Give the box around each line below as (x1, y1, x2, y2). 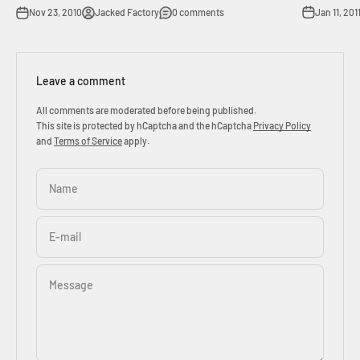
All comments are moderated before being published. (36, 104, 256, 117)
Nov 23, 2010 (29, 6, 82, 18)
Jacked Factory (95, 6, 159, 18)
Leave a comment (36, 74, 125, 88)
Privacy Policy (253, 120, 311, 132)
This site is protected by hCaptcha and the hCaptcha (36, 120, 253, 132)
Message (49, 278, 93, 292)
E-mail (49, 230, 81, 244)
